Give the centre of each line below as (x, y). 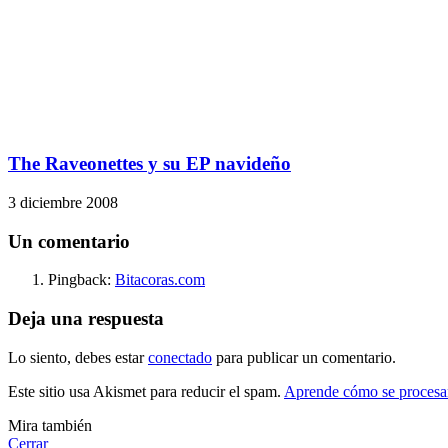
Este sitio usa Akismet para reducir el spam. (146, 391)
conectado (180, 357)
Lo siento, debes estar (78, 357)
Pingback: (81, 280)
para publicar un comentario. (304, 357)
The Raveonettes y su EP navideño (149, 164)
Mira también (50, 425)
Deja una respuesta (86, 319)
